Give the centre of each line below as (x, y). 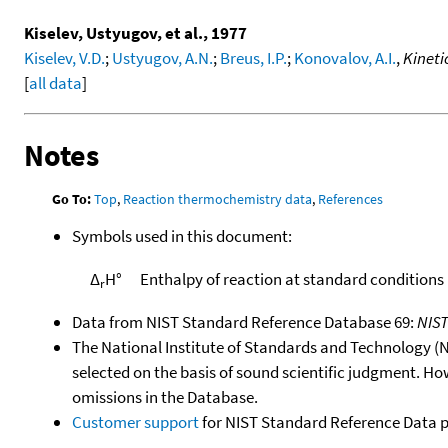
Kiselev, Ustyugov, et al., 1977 (135, 32)
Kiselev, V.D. (64, 57)
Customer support (135, 421)
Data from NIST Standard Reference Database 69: (244, 321)
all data (55, 82)
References (351, 198)
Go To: (72, 198)
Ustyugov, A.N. (162, 57)
